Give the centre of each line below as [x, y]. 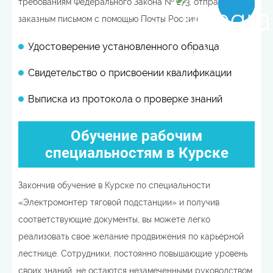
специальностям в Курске [136, 153]
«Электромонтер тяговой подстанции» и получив [119, 202]
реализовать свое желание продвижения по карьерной [131, 236]
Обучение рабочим [136, 136]
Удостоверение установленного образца [124, 47]
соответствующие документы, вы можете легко [114, 219]
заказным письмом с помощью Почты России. [109, 19]
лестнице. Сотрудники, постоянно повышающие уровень [133, 253]
